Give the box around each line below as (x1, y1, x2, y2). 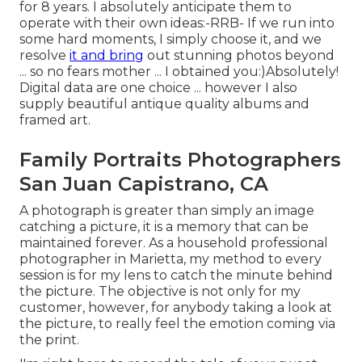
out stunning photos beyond (144, 48, 335, 64)
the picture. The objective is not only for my (19, 284, 301, 300)
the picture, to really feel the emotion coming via (19, 316, 335, 332)
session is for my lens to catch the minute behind (19, 267, 333, 284)
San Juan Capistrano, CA (19, 172, 268, 196)
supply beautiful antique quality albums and (19, 96, 309, 112)
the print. (19, 332, 79, 348)
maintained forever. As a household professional (19, 235, 328, 251)
